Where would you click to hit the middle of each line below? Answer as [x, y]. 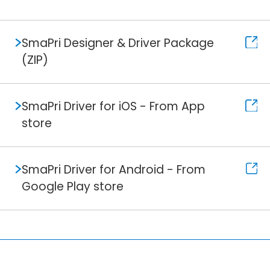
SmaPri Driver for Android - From [113, 170]
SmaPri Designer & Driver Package [118, 43]
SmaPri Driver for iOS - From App [113, 107]
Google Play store [72, 187]
